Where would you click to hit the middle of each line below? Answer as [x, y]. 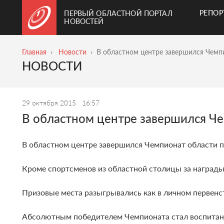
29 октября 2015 [50, 103]
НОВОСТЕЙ [84, 21]
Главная [34, 52]
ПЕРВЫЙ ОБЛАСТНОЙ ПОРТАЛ [118, 13]
